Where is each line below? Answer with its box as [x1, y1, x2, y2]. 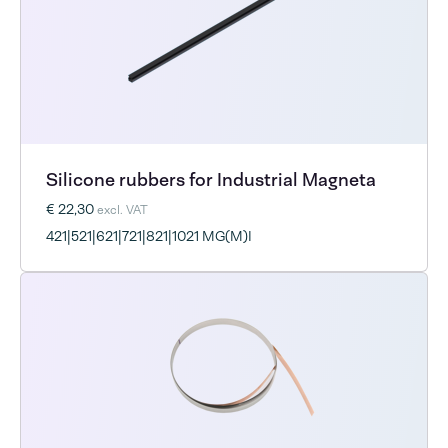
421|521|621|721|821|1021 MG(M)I [46, 226, 253, 245]
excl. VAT [97, 201, 149, 218]
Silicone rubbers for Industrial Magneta [46, 167, 377, 192]
